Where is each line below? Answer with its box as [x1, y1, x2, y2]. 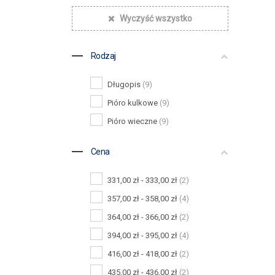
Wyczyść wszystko [120, 14, 192, 23]
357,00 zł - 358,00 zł [107, 194, 179, 203]
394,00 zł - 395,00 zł [107, 231, 179, 240]
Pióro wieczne [107, 117, 159, 126]
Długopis [107, 80, 142, 89]
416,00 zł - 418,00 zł [107, 249, 179, 258]
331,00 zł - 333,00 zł [107, 176, 179, 185]
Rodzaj [89, 51, 117, 61]
